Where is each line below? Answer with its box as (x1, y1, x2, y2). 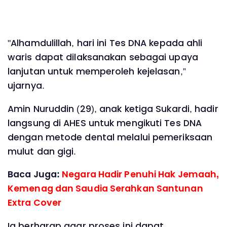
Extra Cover (8, 197, 62, 209)
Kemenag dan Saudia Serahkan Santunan (8, 182, 203, 195)
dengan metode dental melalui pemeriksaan (8, 131, 213, 143)
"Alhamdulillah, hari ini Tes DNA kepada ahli (8, 36, 203, 49)
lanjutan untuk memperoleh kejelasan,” (8, 65, 186, 78)
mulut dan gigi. (8, 145, 79, 158)
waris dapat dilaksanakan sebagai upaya (8, 51, 198, 63)
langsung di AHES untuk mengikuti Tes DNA (8, 117, 202, 129)
